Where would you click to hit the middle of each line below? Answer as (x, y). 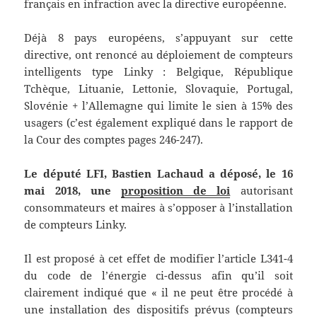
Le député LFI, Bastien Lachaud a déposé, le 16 (158, 174)
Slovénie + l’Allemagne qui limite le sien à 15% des (158, 106)
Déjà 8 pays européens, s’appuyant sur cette (158, 38)
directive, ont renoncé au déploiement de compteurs (158, 55)
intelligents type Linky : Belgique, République (158, 72)
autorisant (261, 191)
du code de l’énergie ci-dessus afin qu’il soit (158, 276)
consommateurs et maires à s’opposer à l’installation (158, 208)
